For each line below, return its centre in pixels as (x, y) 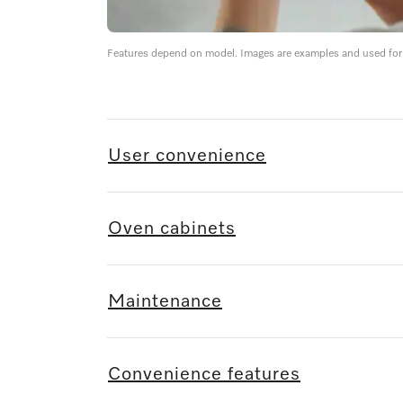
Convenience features (204, 375)
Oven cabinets (172, 229)
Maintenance (165, 302)
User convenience (187, 156)
